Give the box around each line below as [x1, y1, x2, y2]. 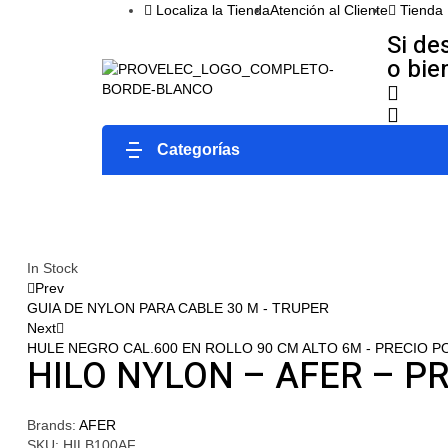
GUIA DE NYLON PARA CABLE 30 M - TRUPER [27, 299, 329, 316]
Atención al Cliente [270, 2, 388, 18]
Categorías [157, 140, 240, 158]
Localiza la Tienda [156, 2, 270, 18]
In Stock [27, 259, 78, 276]
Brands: [27, 417, 79, 434]
